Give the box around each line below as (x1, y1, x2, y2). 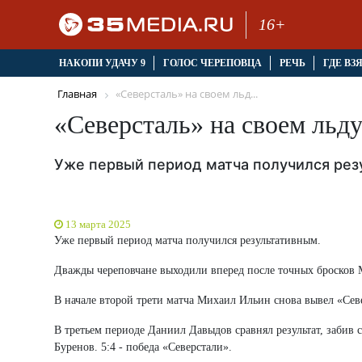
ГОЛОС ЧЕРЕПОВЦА (162, 57, 262, 69)
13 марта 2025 (65, 217, 131, 230)
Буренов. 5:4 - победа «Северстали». (54, 340, 232, 353)
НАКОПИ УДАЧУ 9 (58, 57, 145, 69)
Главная (57, 86, 97, 102)
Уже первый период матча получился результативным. (54, 234, 321, 246)
